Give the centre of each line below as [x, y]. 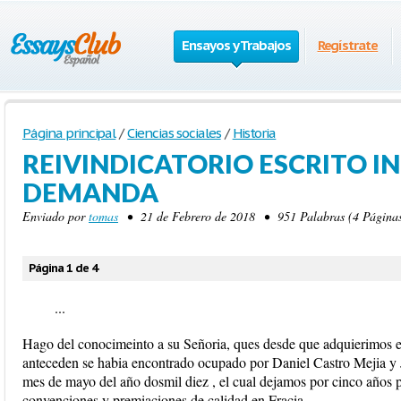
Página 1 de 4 [63, 268]
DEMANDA [90, 192]
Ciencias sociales [174, 133]
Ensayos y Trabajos [236, 45]
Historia [254, 133]
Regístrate [348, 45]
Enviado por [55, 216]
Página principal [69, 133]
